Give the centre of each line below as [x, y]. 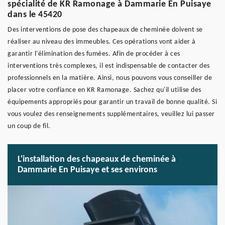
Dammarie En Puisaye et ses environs [87, 170]
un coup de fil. [29, 126]
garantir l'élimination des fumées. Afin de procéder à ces [94, 54]
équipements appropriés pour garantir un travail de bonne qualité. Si [112, 102]
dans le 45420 [35, 15]
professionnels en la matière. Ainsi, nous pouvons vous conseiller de [110, 78]
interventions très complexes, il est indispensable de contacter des [109, 66]
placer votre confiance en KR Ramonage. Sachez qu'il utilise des [104, 90]
